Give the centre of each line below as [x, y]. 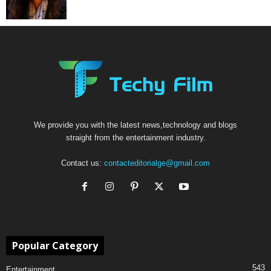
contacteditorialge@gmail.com [157, 163]
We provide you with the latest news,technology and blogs [135, 125]
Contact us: [83, 163]
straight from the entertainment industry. [135, 137]
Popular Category [55, 245]
